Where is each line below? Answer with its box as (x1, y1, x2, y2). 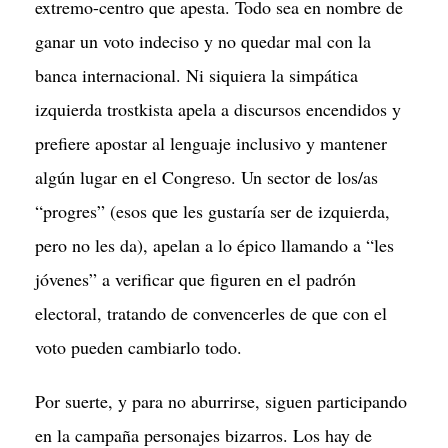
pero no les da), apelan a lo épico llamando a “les (35, 233, 394, 257)
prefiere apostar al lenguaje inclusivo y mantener (35, 131, 387, 155)
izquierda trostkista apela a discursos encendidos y (35, 97, 401, 121)
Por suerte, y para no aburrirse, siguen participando (35, 389, 407, 413)
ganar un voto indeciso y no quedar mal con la (35, 29, 371, 53)
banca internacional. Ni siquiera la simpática (35, 63, 358, 87)
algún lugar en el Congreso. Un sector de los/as (35, 165, 378, 189)
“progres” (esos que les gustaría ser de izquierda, (35, 199, 390, 223)
